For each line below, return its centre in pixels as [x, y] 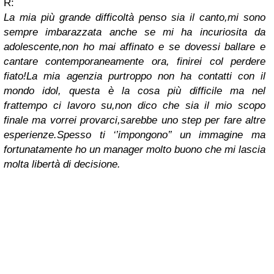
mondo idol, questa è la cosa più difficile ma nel [135, 91]
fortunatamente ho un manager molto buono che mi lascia [135, 149]
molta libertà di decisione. [62, 164]
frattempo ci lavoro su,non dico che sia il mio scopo [135, 105]
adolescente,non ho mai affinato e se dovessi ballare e [135, 46]
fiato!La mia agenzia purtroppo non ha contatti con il [135, 76]
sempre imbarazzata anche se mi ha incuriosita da [135, 32]
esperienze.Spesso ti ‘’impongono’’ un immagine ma [135, 135]
